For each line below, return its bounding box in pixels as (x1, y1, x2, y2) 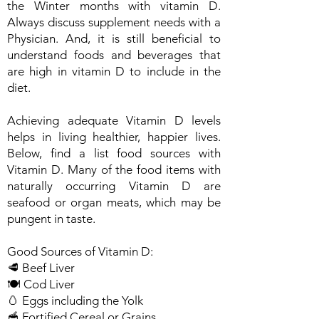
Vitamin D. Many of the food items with (7, 162, 221, 177)
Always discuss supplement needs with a (7, 15, 221, 29)
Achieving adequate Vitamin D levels (7, 113, 221, 127)
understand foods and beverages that (7, 48, 221, 62)
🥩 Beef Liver (7, 261, 75, 275)
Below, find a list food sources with (7, 146, 221, 160)
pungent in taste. (7, 211, 95, 226)
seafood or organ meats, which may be (7, 195, 221, 209)
